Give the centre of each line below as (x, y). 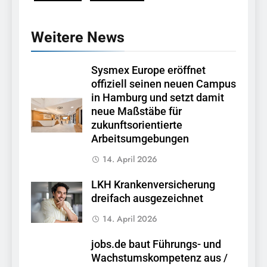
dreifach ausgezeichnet (147, 199)
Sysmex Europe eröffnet (148, 71)
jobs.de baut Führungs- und (156, 245)
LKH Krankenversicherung (153, 185)
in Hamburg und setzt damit (158, 98)
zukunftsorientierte (137, 125)
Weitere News (78, 38)
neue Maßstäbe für (136, 112)
